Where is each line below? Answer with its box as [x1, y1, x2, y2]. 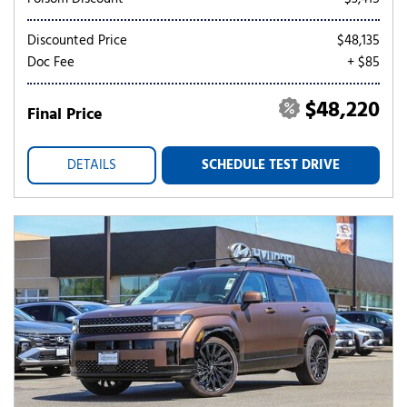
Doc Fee [27, 52, 74, 74]
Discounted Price [27, 30, 127, 52]
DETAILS [67, 154, 116, 176]
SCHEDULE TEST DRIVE [202, 154, 340, 176]
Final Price [27, 102, 103, 128]
